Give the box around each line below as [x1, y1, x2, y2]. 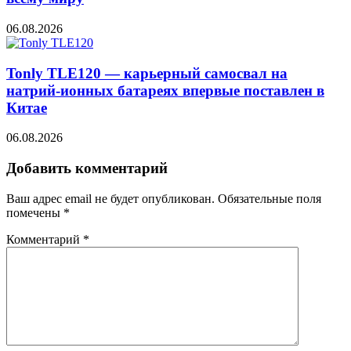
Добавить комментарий [6, 160, 168, 177]
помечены [6, 205, 63, 219]
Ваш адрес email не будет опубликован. [6, 191, 215, 205]
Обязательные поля [218, 191, 321, 205]
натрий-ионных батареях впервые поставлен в [6, 81, 324, 99]
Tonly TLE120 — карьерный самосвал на [6, 64, 288, 81]
